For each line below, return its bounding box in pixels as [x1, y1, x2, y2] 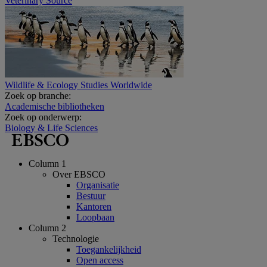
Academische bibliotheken [5, 101, 104, 111]
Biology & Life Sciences [5, 122, 98, 133]
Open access [76, 254, 123, 265]
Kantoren [76, 201, 111, 212]
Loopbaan [76, 212, 114, 222]
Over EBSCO [52, 169, 105, 179]
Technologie [52, 233, 99, 244]
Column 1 [29, 158, 66, 169]
